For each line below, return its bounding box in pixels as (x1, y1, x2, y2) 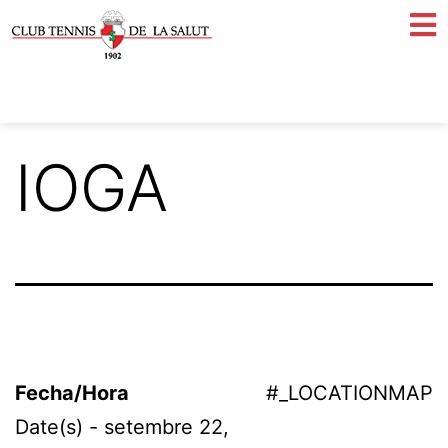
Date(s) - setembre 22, (15, 415, 229, 439)
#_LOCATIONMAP (266, 381, 433, 405)
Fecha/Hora (15, 381, 129, 405)
